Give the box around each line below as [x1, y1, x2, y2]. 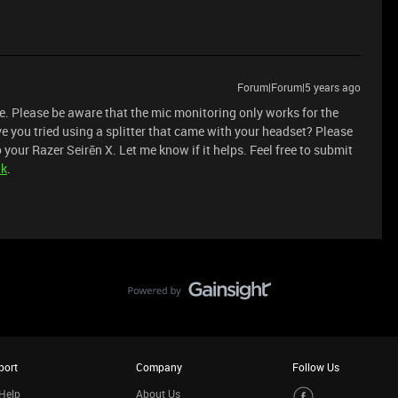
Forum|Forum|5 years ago [237, 80, 361, 94]
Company [135, 360, 182, 374]
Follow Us [292, 360, 339, 374]
